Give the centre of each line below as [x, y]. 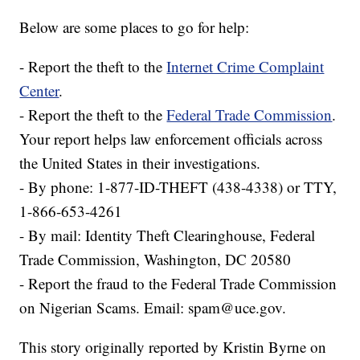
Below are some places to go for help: [135, 27]
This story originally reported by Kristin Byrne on [173, 346]
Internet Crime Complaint [245, 66]
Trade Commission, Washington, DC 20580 [155, 259]
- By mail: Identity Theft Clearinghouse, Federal [168, 235]
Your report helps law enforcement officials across [171, 138]
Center [39, 90]
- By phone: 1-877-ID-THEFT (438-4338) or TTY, [178, 186]
